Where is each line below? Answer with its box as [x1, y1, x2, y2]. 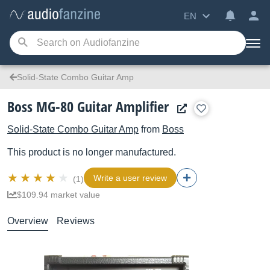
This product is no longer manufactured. [7, 147, 176, 157]
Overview [7, 216, 49, 226]
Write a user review [93, 173, 167, 183]
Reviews [57, 216, 95, 226]
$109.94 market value [17, 190, 100, 199]
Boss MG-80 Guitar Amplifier [7, 96, 169, 116]
